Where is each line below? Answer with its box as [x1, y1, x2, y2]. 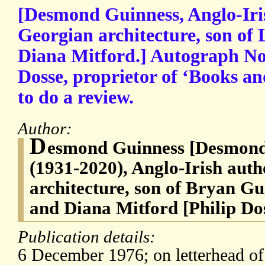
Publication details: [18, 227, 160, 247]
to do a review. [18, 87, 134, 108]
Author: [18, 119, 76, 138]
